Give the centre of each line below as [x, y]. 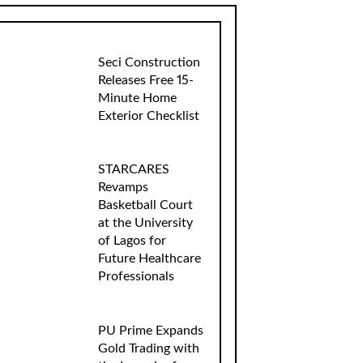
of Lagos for [132, 241]
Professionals [137, 277]
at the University [146, 223]
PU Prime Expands [151, 330]
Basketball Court [146, 205]
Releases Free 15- [146, 80]
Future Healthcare [150, 259]
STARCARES [134, 170]
